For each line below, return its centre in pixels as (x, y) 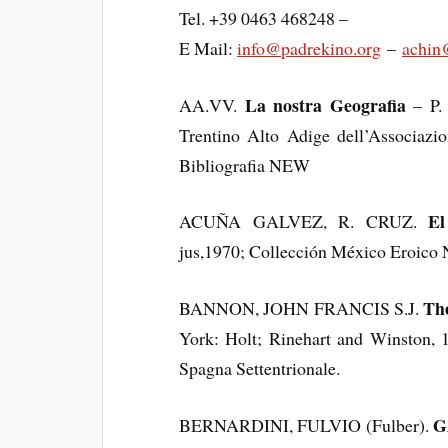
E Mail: (208, 47)
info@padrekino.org (309, 47)
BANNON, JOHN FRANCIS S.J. (301, 308)
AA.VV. (212, 104)
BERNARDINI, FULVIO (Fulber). (306, 424)
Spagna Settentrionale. (260, 368)
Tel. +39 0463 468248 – (264, 17)
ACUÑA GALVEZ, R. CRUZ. (304, 221)
